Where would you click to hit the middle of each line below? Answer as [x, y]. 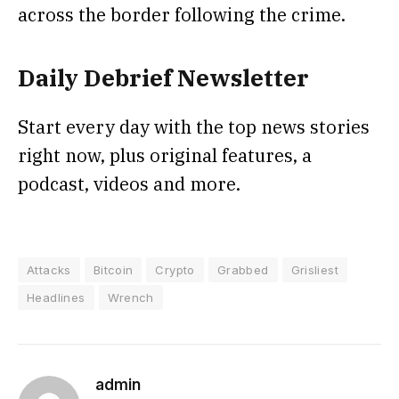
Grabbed [243, 270]
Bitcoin [113, 270]
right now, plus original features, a [165, 156]
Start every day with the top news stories [194, 127]
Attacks [49, 270]
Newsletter [240, 78]
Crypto [175, 270]
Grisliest [315, 270]
